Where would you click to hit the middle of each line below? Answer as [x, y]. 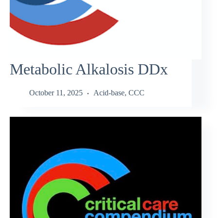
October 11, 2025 [56, 93]
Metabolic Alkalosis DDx [89, 69]
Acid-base [109, 93]
